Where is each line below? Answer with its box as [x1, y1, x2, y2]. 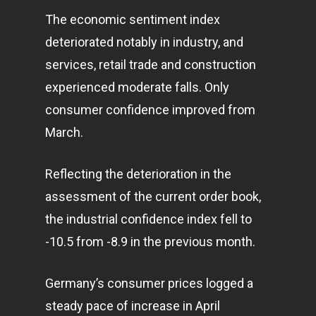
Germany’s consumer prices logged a [45, 276, 253, 291]
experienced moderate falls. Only [45, 80, 229, 95]
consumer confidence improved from [45, 102, 255, 117]
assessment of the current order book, [45, 189, 261, 204]
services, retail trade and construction [45, 57, 256, 72]
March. [45, 125, 83, 140]
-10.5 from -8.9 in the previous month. [45, 234, 255, 249]
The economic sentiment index [45, 12, 220, 27]
